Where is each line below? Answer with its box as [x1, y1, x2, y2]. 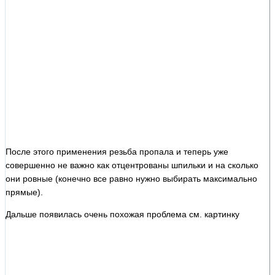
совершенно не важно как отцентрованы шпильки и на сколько [6, 160, 258, 170]
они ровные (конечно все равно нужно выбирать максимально [6, 173, 257, 184]
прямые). [6, 187, 43, 197]
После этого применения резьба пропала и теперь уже [6, 146, 228, 157]
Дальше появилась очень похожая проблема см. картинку [6, 209, 239, 219]
